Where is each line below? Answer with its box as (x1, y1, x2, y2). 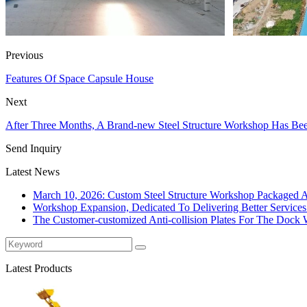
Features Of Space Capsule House (5, 72, 153, 84)
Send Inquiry (5, 142, 62, 154)
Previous (5, 49, 43, 61)
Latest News (5, 165, 60, 177)
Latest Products (5, 262, 72, 274)
